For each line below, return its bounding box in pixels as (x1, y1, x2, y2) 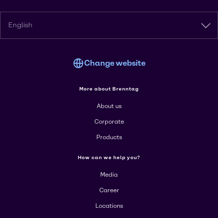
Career (99, 187, 119, 194)
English (8, 21, 33, 29)
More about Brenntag (79, 86, 139, 92)
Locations (95, 202, 123, 209)
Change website (84, 58, 145, 68)
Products (96, 134, 122, 141)
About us (96, 103, 122, 109)
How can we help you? (78, 154, 140, 161)
